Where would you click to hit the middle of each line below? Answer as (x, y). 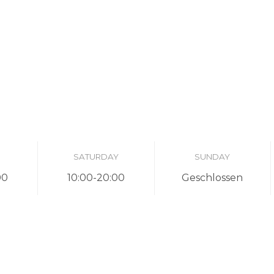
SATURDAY (96, 156)
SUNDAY (213, 156)
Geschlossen (213, 178)
